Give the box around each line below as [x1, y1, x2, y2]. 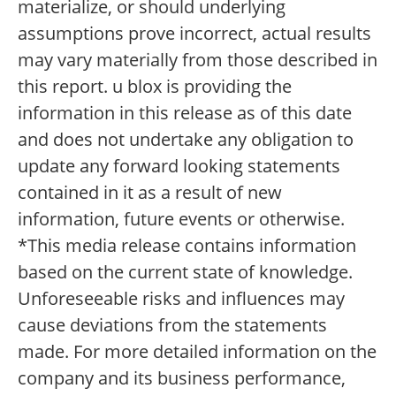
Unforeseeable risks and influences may [18, 286, 345, 310]
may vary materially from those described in [18, 48, 377, 72]
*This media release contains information [18, 233, 356, 257]
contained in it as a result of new [18, 180, 282, 204]
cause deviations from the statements [18, 313, 327, 337]
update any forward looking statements [18, 154, 340, 178]
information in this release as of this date [18, 101, 352, 125]
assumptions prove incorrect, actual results [18, 21, 371, 45]
